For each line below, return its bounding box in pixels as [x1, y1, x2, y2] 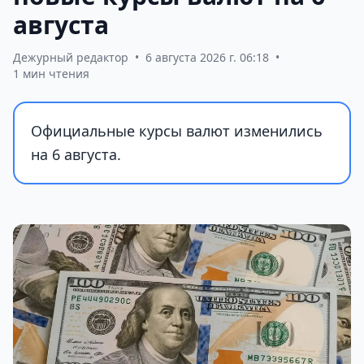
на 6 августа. [31, 144, 121, 164]
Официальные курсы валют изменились [31, 120, 323, 141]
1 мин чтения [13, 65, 89, 81]
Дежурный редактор [13, 49, 128, 65]
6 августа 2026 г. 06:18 [145, 49, 269, 65]
